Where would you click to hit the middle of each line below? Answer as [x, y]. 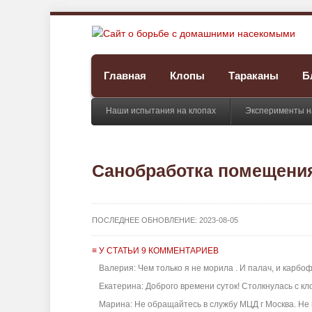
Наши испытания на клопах [161, 111]
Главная [125, 76]
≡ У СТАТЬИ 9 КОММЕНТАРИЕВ [155, 251]
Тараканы [253, 76]
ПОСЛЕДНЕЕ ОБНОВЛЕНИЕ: [146, 220]
